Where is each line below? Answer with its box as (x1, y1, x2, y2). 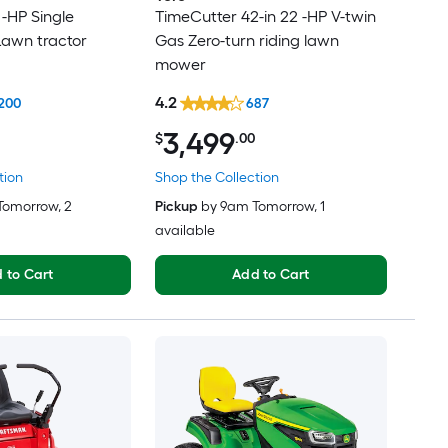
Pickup (154, 197, 198, 215)
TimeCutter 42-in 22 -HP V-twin (154, 7, 376, 27)
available (154, 221, 215, 239)
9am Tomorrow (219, 197, 314, 215)
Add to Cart (232, 265, 310, 283)
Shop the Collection (154, 168, 279, 186)
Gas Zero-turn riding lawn (154, 31, 339, 51)
